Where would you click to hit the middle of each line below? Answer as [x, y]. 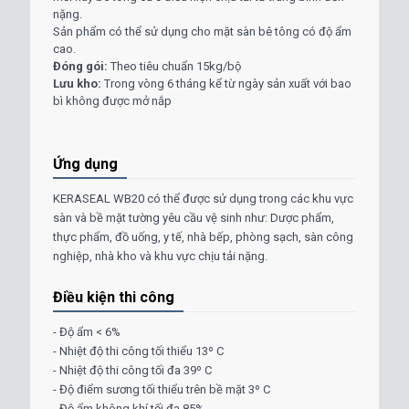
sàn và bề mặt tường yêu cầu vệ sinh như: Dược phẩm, [194, 218]
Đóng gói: [82, 67]
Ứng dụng [85, 164]
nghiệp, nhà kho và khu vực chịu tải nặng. [160, 257]
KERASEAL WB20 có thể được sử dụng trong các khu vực [203, 199]
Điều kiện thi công [114, 298]
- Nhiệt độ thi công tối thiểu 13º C [138, 351]
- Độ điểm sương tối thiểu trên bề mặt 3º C [162, 390]
